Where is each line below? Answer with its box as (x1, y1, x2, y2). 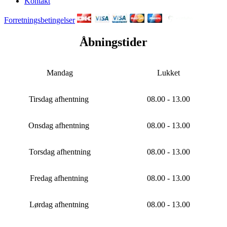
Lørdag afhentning (29, 200, 89, 209)
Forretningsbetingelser (4, 15, 75, 24)
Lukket (157, 68, 180, 77)
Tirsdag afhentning (29, 94, 89, 103)
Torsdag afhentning (27, 147, 91, 156)
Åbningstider (80, 35, 147, 49)
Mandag (45, 68, 73, 77)
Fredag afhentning (29, 173, 88, 182)
